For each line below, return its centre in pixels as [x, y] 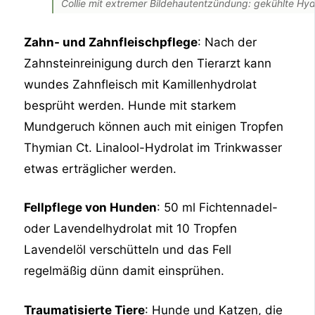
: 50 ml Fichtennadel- [218, 208]
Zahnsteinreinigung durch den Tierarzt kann [148, 63]
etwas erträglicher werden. [101, 168]
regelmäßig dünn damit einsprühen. [124, 271]
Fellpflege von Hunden [91, 208]
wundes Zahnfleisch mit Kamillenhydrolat [141, 84]
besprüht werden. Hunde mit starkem [130, 105]
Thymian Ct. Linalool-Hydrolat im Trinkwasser [153, 147]
